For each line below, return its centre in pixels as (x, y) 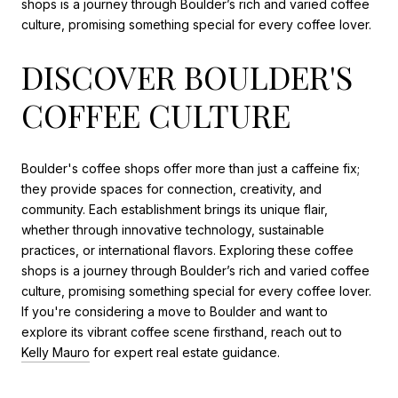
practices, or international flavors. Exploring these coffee (187, 250)
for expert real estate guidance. (185, 352)
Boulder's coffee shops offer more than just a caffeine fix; (191, 168)
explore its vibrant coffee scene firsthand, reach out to (182, 331)
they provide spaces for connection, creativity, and (171, 188)
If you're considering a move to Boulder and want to (175, 311)
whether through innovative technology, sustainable (173, 229)
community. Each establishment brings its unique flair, (175, 209)
